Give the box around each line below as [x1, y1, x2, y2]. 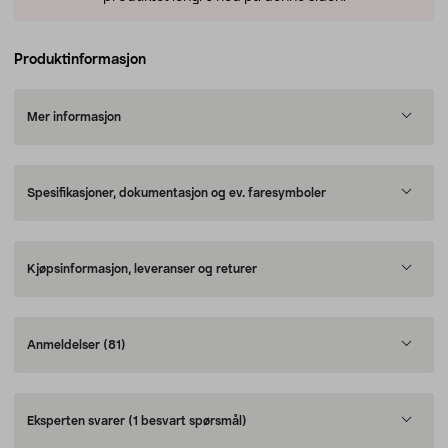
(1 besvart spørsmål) [128, 415, 247, 427]
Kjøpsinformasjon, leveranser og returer [27, 263, 257, 275]
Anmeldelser [27, 339, 103, 351]
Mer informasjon [27, 111, 121, 123]
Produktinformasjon [14, 53, 146, 67]
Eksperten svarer [27, 415, 128, 427]
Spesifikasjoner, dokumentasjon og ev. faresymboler [27, 187, 326, 199]
